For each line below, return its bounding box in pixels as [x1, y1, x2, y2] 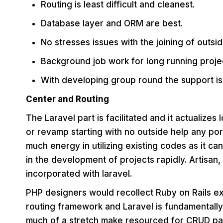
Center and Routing [26, 94, 109, 104]
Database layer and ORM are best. [41, 18, 183, 28]
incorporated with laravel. [26, 168, 132, 179]
